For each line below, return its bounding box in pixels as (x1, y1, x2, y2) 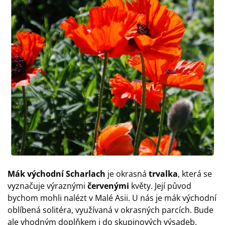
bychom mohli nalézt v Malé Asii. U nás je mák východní (8, 192, 216, 203)
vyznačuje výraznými (8, 180, 87, 191)
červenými (87, 180, 129, 191)
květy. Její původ (129, 180, 191, 191)
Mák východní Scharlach (8, 168, 105, 179)
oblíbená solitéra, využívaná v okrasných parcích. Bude (8, 204, 213, 215)
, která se (178, 168, 212, 179)
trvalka (147, 168, 178, 179)
